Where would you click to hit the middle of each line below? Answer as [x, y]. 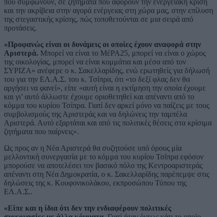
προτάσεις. [20, 28]
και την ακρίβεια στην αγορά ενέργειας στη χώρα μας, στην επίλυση [108, 11]
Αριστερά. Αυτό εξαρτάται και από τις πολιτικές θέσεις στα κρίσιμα [108, 123]
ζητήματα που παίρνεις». [41, 132]
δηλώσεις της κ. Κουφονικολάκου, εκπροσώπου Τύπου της [95, 183]
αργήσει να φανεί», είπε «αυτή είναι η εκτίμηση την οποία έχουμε [105, 88]
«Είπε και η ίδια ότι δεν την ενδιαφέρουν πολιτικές [88, 208]
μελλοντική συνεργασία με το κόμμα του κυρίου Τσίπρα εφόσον [104, 157]
